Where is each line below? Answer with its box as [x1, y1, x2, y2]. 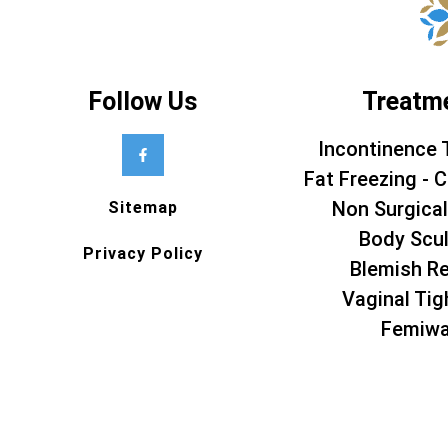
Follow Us [88, 87, 197, 117]
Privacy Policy [82, 244, 203, 264]
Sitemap [107, 198, 178, 218]
